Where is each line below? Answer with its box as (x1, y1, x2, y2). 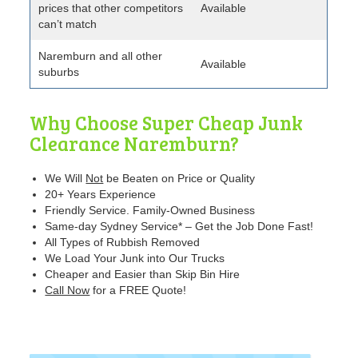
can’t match (38, 18, 97, 31)
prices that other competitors (38, 2, 184, 15)
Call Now (45, 284, 90, 297)
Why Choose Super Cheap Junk (30, 109, 304, 137)
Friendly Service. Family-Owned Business (45, 204, 256, 217)
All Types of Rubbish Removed (45, 236, 201, 249)
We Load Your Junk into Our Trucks (45, 252, 225, 265)
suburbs (38, 66, 80, 79)
